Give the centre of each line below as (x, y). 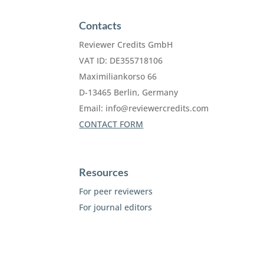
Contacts (100, 25)
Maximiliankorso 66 (118, 76)
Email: (93, 108)
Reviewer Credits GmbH (126, 44)
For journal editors (116, 207)
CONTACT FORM (111, 124)
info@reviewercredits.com (157, 108)
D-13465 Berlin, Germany (129, 92)
